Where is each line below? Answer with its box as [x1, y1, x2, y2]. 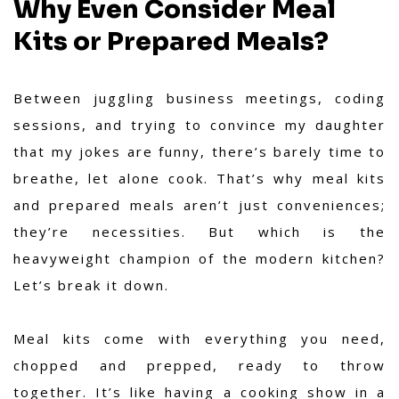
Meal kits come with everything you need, [13, 330, 386, 348]
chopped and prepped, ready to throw [13, 356, 386, 375]
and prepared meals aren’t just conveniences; [13, 196, 386, 215]
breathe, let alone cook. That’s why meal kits [13, 169, 386, 188]
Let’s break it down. [13, 276, 169, 295]
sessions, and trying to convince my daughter [13, 116, 386, 134]
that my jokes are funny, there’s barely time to [13, 142, 386, 161]
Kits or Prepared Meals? [13, 26, 329, 58]
